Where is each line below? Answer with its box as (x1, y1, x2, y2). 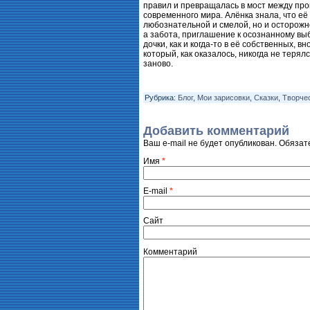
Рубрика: (145, 93, 176, 102)
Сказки (254, 93, 278, 102)
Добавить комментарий (143, 124, 289, 138)
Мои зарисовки (197, 93, 250, 102)
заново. (143, 59, 173, 69)
